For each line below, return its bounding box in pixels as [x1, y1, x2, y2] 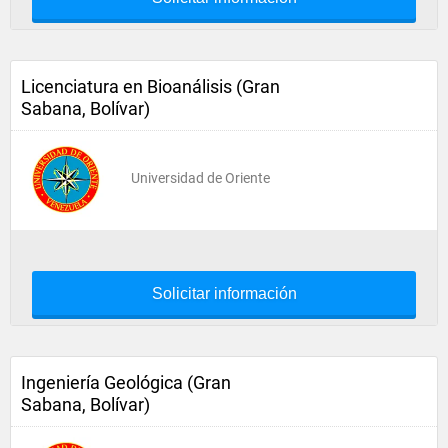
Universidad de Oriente [131, 170, 270, 186]
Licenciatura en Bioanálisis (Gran [21, 76, 280, 97]
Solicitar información [151, 285, 297, 302]
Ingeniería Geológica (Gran [21, 372, 231, 393]
